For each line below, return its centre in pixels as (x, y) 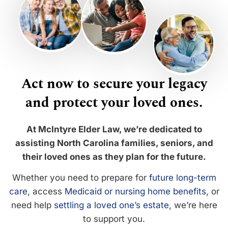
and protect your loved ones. (114, 103)
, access (46, 192)
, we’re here (193, 205)
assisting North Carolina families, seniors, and (114, 143)
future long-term (182, 178)
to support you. (114, 219)
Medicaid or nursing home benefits (135, 192)
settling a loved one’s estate (111, 205)
